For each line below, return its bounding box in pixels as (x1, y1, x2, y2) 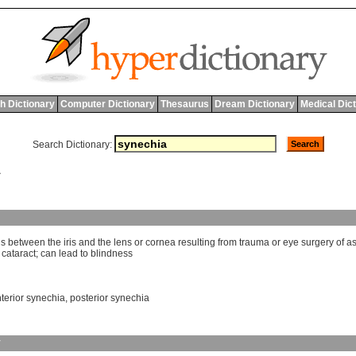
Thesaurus (160, 99, 209, 110)
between (8, 237, 45, 249)
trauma (239, 237, 269, 249)
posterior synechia (70, 292, 149, 304)
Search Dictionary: (32, 139, 112, 150)
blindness (91, 248, 133, 260)
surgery (301, 237, 334, 249)
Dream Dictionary (214, 99, 295, 110)
